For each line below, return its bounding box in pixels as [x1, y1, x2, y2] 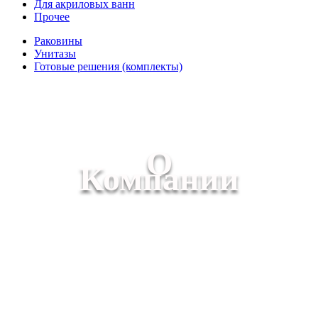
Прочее [34, 11, 70, 23]
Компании [79, 160, 239, 197]
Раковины [34, 35, 82, 47]
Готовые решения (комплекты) [34, 60, 182, 72]
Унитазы [34, 48, 76, 60]
